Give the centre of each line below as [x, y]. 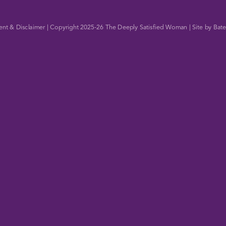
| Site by [201, 27]
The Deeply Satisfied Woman [146, 27]
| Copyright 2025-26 [75, 27]
